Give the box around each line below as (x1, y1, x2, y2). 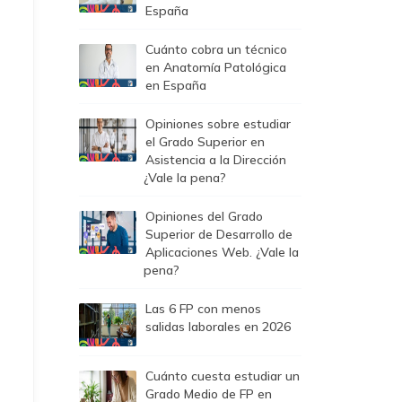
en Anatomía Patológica (145, 59, 286, 75)
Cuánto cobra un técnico (145, 41, 287, 57)
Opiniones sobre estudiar (145, 116, 291, 132)
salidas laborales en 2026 (145, 319, 291, 335)
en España (145, 77, 206, 93)
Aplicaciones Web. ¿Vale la (145, 244, 299, 260)
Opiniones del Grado (145, 208, 263, 224)
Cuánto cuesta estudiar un (145, 368, 300, 384)
